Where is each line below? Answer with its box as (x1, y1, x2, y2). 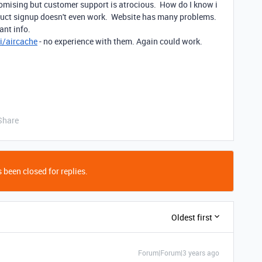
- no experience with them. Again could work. (39, 36, 202, 47)
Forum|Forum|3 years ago (138, 248, 219, 257)
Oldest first (171, 211, 212, 223)
